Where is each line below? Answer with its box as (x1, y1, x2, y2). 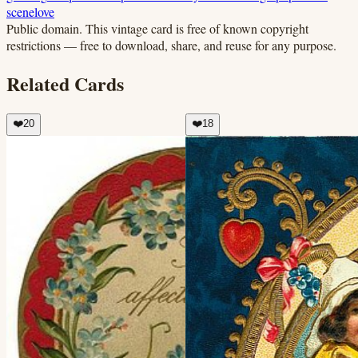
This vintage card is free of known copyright (86, 20, 308, 38)
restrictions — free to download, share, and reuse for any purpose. (6, 37, 336, 54)
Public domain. (6, 20, 82, 38)
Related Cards (6, 70, 124, 98)
